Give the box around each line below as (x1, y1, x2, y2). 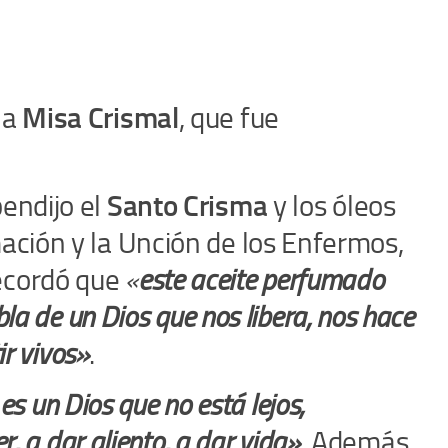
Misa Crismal (22, 100, 179, 135)
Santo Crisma (106, 188, 268, 223)
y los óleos (267, 188, 396, 223)
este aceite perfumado (137, 262, 384, 297)
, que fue (178, 100, 279, 135)
